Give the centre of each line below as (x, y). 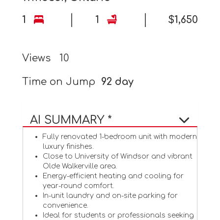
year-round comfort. (78, 186)
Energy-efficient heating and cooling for (113, 176)
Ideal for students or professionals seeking (118, 215)
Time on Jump (61, 82)
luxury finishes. (68, 146)
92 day (117, 82)
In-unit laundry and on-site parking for (110, 195)
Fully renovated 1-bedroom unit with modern (120, 137)
